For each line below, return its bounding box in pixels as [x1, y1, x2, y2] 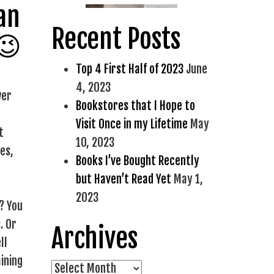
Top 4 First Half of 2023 [75, 62, 183, 76]
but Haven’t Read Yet [75, 172, 171, 187]
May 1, [173, 172, 203, 187]
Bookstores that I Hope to [75, 98, 195, 113]
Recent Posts [51, 23, 180, 56]
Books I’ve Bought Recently [75, 154, 199, 168]
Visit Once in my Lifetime [75, 117, 188, 131]
